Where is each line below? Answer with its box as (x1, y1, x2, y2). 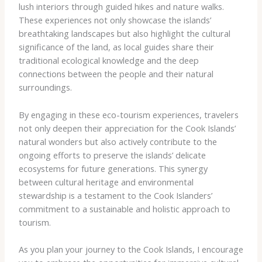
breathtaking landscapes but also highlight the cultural (18, 27, 230, 40)
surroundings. (18, 81, 72, 94)
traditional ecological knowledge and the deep (18, 54, 199, 67)
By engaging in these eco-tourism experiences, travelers (18, 108, 239, 120)
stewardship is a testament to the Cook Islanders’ (18, 189, 212, 201)
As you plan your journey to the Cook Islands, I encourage (18, 243, 243, 255)
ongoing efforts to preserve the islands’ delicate (18, 149, 206, 161)
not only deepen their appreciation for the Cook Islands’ (18, 122, 236, 134)
